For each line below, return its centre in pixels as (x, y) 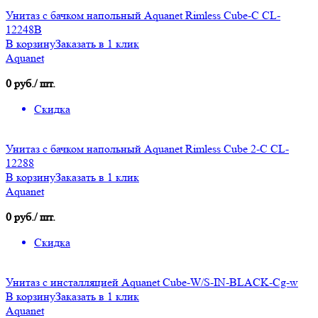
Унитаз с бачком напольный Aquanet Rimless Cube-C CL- (143, 16)
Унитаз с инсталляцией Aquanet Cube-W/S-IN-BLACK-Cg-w (152, 283)
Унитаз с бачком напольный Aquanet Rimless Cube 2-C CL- (147, 149)
